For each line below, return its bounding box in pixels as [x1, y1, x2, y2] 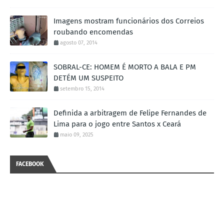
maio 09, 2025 [60, 131, 93, 138]
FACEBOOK [16, 160, 44, 168]
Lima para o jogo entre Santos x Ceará [53, 119, 181, 129]
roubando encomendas [53, 27, 133, 37]
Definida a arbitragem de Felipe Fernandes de [53, 108, 206, 118]
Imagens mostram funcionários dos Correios [53, 16, 204, 26]
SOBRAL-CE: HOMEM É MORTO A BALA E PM [53, 62, 196, 72]
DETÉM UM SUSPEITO [53, 73, 123, 83]
